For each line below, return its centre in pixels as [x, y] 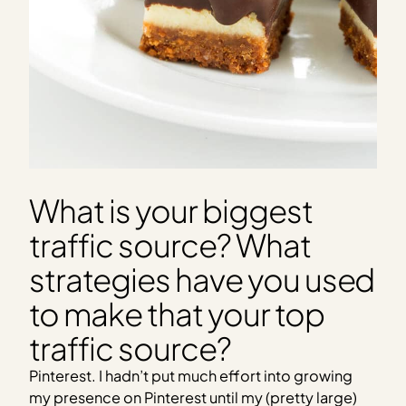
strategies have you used [202, 279]
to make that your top [177, 313]
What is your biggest [171, 210]
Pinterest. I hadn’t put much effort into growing [191, 375]
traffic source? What [170, 244]
